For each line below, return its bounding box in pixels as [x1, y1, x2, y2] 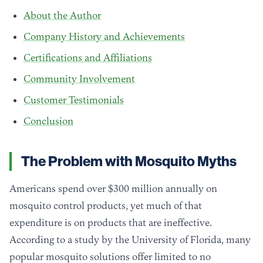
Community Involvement [23, 73, 135, 85]
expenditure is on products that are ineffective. [9, 217, 212, 228]
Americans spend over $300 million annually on [9, 183, 217, 194]
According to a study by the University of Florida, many [9, 234, 251, 245]
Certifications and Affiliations [23, 52, 152, 63]
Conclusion [23, 115, 73, 127]
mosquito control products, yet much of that [9, 200, 202, 211]
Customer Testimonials [23, 94, 124, 106]
